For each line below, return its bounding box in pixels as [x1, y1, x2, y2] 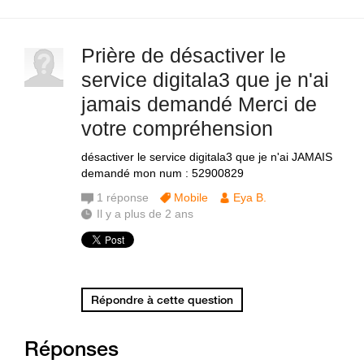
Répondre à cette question [91, 292, 233, 307]
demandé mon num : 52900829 [81, 167, 244, 180]
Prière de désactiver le [81, 44, 286, 67]
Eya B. [233, 191, 266, 204]
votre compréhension [81, 117, 273, 140]
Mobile [174, 191, 208, 204]
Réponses [24, 336, 119, 361]
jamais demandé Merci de [81, 93, 317, 115]
